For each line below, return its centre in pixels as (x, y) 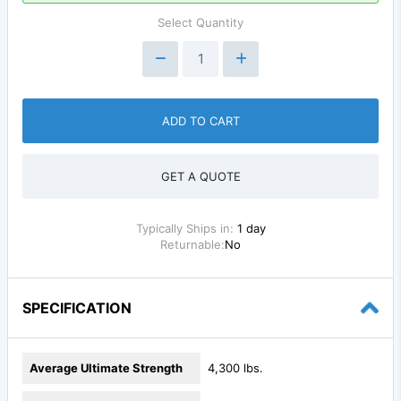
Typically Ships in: (186, 228)
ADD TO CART (200, 120)
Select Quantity (200, 22)
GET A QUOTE (200, 176)
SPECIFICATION (77, 307)
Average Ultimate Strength (106, 367)
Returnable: (192, 244)
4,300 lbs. (235, 367)
